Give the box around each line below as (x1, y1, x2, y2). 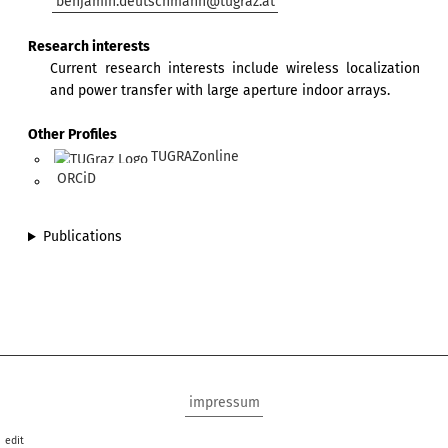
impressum (188, 394, 260, 412)
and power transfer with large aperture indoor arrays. (50, 81, 391, 99)
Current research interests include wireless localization (50, 59, 420, 77)
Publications (42, 228, 122, 246)
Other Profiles (28, 125, 117, 143)
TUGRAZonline (151, 147, 240, 165)
